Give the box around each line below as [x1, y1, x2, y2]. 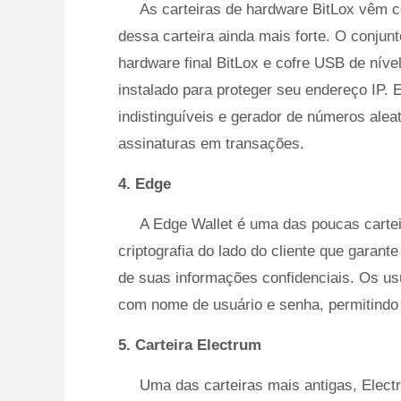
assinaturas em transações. [118, 135, 304, 152]
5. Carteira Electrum [118, 337, 261, 354]
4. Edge [118, 175, 171, 192]
